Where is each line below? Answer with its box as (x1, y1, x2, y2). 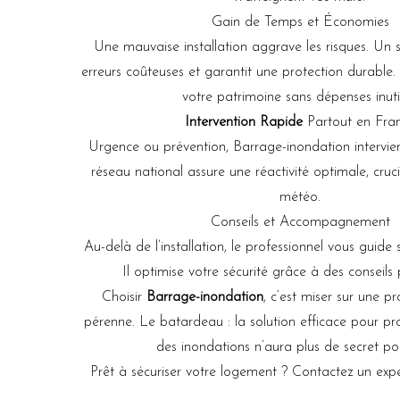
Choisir (102, 290, 146, 304)
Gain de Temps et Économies (211, 15, 389, 29)
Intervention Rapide (184, 115, 303, 129)
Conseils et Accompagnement (210, 215, 390, 229)
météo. (279, 190, 321, 204)
